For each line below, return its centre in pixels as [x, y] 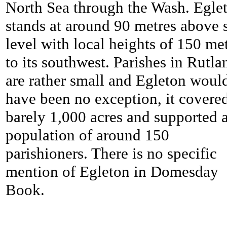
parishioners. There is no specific [111, 154]
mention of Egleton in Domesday [112, 172]
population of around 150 [87, 135]
